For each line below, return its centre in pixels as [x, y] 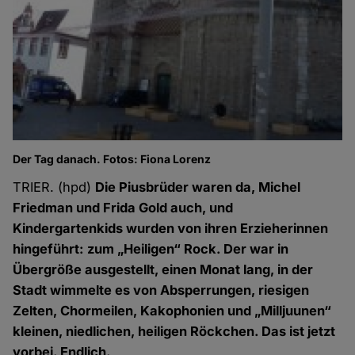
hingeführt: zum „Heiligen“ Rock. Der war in [151, 249]
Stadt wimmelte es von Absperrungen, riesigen [161, 290]
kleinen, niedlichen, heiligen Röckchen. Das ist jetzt [174, 332]
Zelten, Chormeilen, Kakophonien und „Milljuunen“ [172, 311]
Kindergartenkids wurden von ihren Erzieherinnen [171, 229]
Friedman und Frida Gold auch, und [123, 208]
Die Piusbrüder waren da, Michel [198, 187]
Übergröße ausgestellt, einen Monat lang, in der [163, 270]
